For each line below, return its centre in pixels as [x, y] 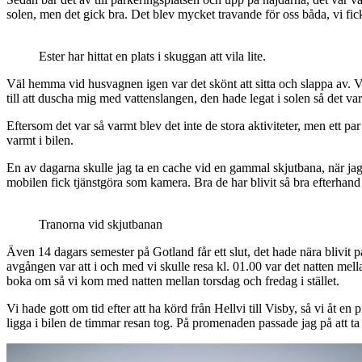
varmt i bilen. [40, 140]
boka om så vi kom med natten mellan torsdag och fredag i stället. [173, 280]
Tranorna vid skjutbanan [101, 224]
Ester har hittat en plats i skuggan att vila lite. [152, 56]
